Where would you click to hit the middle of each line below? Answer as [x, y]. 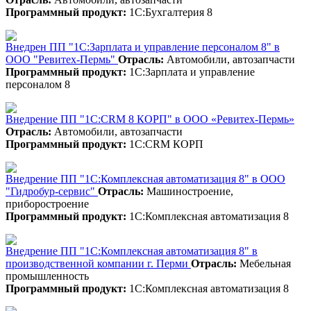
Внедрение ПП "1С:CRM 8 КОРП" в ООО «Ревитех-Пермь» [150, 119]
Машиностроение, [188, 191]
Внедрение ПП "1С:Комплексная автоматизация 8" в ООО [145, 178]
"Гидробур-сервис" [52, 191]
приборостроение [47, 203]
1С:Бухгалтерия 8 [169, 12]
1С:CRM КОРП [165, 144]
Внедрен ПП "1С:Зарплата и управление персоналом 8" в [143, 47]
